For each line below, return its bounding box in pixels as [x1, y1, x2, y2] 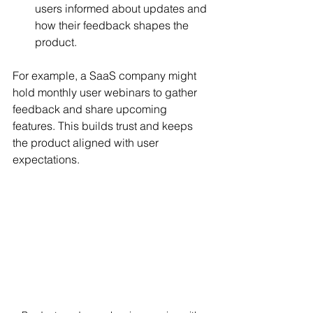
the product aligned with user [13, 135, 161, 150]
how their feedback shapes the [35, 17, 191, 32]
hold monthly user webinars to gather [13, 85, 200, 99]
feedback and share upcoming [13, 101, 170, 116]
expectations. [13, 152, 80, 166]
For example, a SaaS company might [13, 68, 199, 82]
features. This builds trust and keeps [13, 118, 196, 133]
